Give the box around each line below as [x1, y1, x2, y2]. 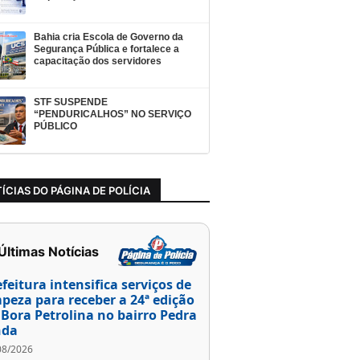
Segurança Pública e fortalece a [34, 43, 179, 55]
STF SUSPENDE [34, 96, 108, 108]
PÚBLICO [34, 121, 77, 133]
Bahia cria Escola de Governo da [34, 31, 183, 43]
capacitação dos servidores [34, 55, 162, 67]
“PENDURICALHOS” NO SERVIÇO [34, 108, 191, 121]
